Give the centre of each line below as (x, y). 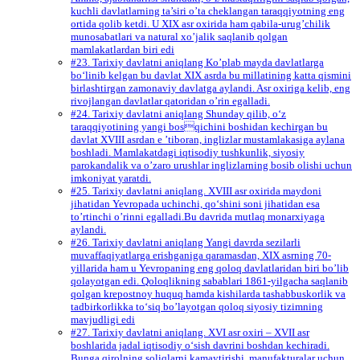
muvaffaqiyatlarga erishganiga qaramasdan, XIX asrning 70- (201, 256)
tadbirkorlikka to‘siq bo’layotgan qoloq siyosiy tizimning (197, 307)
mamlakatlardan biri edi (123, 50)
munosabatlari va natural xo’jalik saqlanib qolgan (179, 37)
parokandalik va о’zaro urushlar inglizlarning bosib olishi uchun (211, 166)
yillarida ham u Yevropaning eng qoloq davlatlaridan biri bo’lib (210, 268)
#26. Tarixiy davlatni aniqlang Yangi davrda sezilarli (186, 243)
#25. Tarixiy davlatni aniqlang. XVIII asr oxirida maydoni (196, 191)
